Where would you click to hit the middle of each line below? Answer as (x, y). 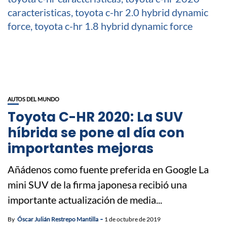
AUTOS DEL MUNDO (33, 99)
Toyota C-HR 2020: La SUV (95, 117)
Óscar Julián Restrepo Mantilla (58, 219)
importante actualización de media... (85, 199)
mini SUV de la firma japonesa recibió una (97, 184)
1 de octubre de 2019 (133, 219)
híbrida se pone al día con (96, 133)
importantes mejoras (81, 148)
